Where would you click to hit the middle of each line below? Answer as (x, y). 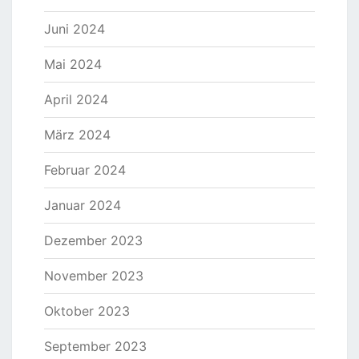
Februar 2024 (85, 170)
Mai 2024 (73, 65)
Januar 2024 (83, 206)
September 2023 (95, 347)
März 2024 (77, 135)
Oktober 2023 (87, 311)
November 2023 (94, 276)
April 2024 (76, 100)
